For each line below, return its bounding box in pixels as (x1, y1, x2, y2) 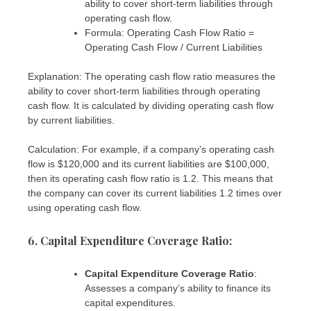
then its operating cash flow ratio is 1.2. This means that (28, 173, 273, 185)
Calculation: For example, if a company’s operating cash (28, 144, 274, 155)
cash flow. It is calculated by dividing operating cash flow (28, 100, 274, 112)
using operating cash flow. (28, 202, 142, 214)
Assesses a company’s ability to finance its (85, 282, 271, 294)
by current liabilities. (28, 115, 115, 126)
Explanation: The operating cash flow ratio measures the (28, 71, 276, 83)
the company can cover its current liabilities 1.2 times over (28, 187, 282, 199)
